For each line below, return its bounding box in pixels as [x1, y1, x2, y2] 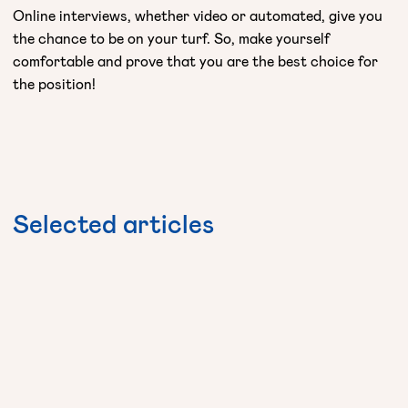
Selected [13, 207, 123, 239]
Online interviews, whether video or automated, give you [13, 5, 382, 24]
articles [123, 207, 220, 239]
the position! [13, 74, 96, 92]
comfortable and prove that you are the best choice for [13, 51, 378, 69]
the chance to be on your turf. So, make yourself [13, 28, 330, 46]
